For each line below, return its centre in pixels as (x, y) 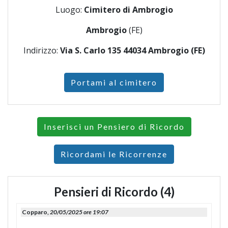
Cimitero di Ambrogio (128, 10)
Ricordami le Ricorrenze (114, 154)
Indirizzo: (41, 51)
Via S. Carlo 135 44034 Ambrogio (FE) (132, 51)
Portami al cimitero (114, 82)
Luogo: (69, 10)
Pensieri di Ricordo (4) (114, 192)
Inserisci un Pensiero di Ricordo (114, 127)
